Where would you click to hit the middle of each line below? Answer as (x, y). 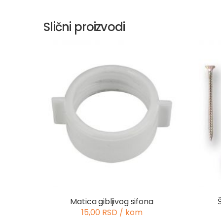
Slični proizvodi (84, 27)
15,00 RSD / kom (112, 213)
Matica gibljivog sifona (112, 202)
